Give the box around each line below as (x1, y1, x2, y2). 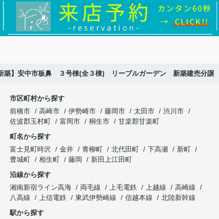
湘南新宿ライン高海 (10, 183, 73, 191)
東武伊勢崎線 (75, 193, 118, 201)
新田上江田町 (91, 155, 132, 163)
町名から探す (10, 132, 51, 140)
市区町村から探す (10, 94, 65, 102)
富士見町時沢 (10, 145, 53, 153)
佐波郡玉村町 (10, 117, 51, 125)
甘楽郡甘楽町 (118, 117, 159, 125)
